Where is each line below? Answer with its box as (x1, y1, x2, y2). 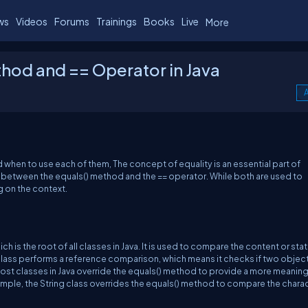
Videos (16, 14, 47, 27)
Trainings (96, 14, 137, 27)
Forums (54, 14, 89, 27)
